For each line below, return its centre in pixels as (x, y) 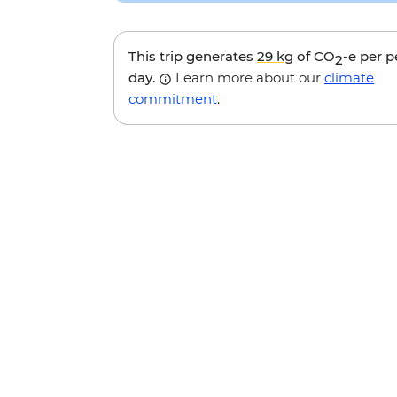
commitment (173, 99)
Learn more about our (248, 78)
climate (349, 78)
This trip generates (193, 57)
